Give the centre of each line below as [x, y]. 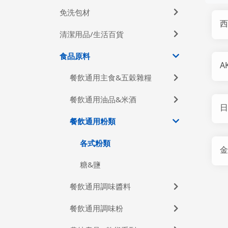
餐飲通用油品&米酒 [103, 99]
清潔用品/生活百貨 [92, 34]
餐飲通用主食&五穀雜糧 [111, 78]
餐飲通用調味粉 [97, 208]
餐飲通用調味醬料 [101, 187]
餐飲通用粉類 [93, 121]
